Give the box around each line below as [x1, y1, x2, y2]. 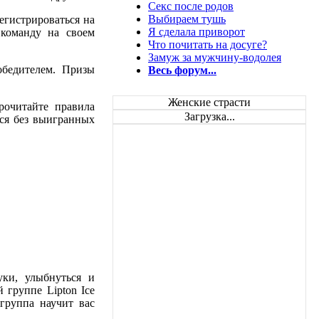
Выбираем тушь [148, 12, 226, 25]
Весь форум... [148, 63, 216, 76]
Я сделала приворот [148, 25, 245, 38]
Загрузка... [184, 110, 235, 122]
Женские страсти [168, 95, 251, 108]
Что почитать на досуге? [148, 38, 267, 51]
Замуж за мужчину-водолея [148, 51, 281, 63]
